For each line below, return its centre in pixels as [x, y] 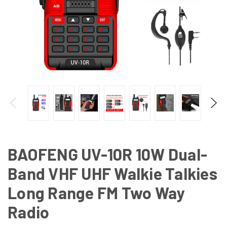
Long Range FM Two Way [97, 192]
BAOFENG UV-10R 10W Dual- [107, 154]
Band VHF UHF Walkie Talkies [112, 173]
